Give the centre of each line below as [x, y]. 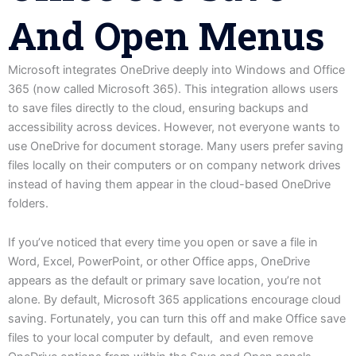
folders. [28, 203]
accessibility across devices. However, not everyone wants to [174, 127]
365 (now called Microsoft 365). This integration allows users [173, 89]
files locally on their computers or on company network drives [174, 165]
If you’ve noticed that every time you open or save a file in [163, 243]
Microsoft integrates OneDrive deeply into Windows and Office [176, 70]
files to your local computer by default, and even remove [161, 338]
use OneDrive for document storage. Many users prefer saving [176, 146]
